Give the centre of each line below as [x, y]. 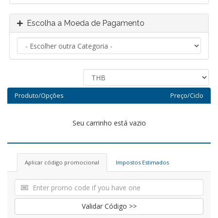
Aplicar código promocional [62, 162]
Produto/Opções [39, 96]
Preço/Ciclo [187, 96]
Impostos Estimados [142, 162]
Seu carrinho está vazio [109, 123]
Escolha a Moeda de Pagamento [84, 23]
